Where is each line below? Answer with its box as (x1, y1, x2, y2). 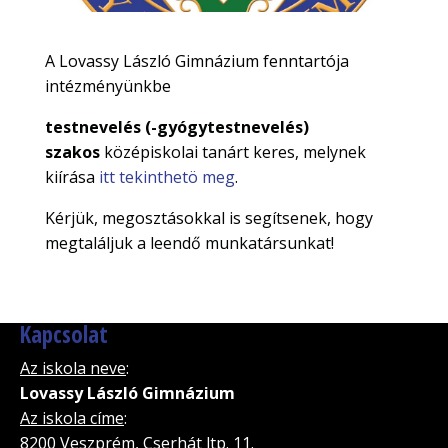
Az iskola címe (20, 406, 124, 429)
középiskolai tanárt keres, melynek (103, 140, 366, 163)
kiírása (44, 165, 99, 188)
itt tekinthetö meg (98, 165, 235, 188)
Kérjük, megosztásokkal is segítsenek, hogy (44, 206, 373, 229)
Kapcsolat (20, 317, 108, 350)
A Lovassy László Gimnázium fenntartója (44, 49, 349, 72)
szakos (44, 140, 104, 163)
